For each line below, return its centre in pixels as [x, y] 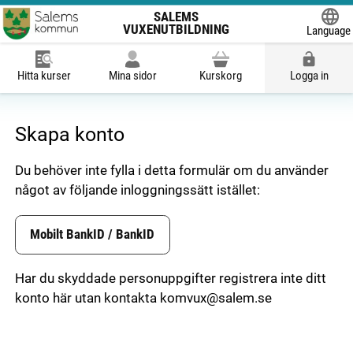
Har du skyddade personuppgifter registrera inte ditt [170, 279]
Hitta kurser [44, 76]
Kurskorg [221, 76]
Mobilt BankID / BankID [93, 234]
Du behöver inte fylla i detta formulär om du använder [171, 171]
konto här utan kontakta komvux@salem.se [143, 299]
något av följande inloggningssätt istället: [137, 191]
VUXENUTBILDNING [176, 30]
